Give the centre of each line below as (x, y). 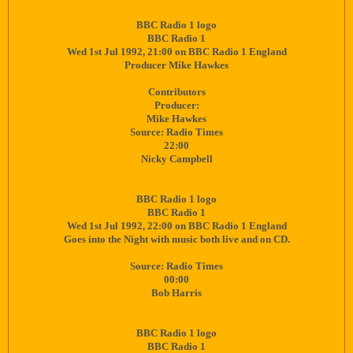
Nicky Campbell (176, 159)
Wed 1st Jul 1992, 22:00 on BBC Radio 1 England (176, 226)
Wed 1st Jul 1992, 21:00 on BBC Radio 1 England (176, 52)
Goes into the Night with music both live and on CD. (176, 239)
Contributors (176, 92)
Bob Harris (176, 293)
